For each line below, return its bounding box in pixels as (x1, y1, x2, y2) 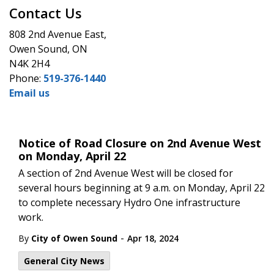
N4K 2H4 (9, 57, 50, 70)
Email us (9, 86, 50, 100)
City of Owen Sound (31, 232, 117, 244)
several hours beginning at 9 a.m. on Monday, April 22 (18, 181, 265, 194)
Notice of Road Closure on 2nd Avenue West (18, 136, 261, 150)
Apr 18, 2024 (127, 232, 179, 244)
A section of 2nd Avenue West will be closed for (18, 166, 233, 180)
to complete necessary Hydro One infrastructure (18, 196, 240, 209)
